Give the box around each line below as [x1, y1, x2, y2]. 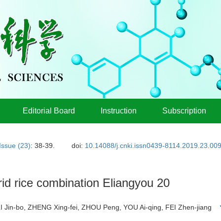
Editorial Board [23, 107, 75, 115]
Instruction [101, 107, 137, 115]
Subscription [162, 107, 206, 115]
